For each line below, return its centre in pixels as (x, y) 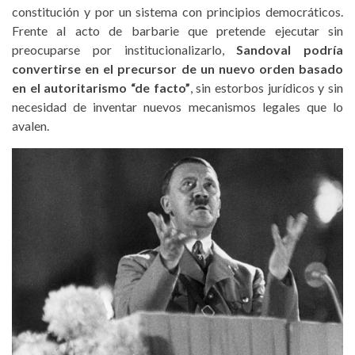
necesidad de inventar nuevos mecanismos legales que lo (177, 107)
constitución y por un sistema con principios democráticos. (177, 12)
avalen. (31, 126)
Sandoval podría (290, 50)
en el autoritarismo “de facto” (101, 88)
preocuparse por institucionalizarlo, (124, 50)
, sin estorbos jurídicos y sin (267, 88)
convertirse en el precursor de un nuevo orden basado (177, 69)
